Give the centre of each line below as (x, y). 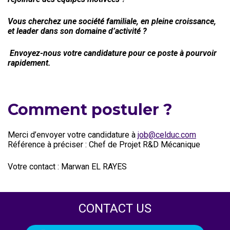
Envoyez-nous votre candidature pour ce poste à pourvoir (113, 53)
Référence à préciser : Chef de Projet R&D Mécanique (104, 145)
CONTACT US (115, 208)
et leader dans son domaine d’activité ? (77, 31)
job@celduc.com (167, 135)
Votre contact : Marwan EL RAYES (67, 167)
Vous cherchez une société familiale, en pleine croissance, (112, 21)
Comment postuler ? (90, 110)
